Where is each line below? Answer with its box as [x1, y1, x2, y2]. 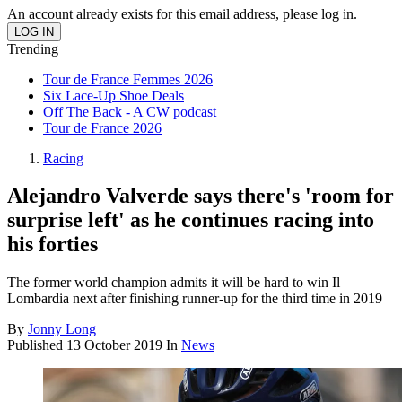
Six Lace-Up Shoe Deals [43, 87, 184, 103]
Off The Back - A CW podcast [43, 103, 216, 119]
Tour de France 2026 [43, 119, 162, 135]
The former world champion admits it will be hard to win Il [7, 275, 340, 291]
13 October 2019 [66, 337, 162, 354]
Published [7, 337, 66, 354]
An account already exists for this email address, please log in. [7, 5, 357, 22]
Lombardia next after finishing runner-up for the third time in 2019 [7, 291, 382, 307]
